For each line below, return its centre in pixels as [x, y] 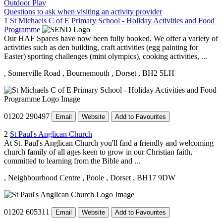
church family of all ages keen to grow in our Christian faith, [98, 152]
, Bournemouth [86, 73]
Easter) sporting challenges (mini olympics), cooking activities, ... [106, 56]
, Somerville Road [32, 73]
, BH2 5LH [156, 73]
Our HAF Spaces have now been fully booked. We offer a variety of [111, 38]
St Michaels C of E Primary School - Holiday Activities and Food [112, 20]
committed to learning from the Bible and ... [72, 161]
